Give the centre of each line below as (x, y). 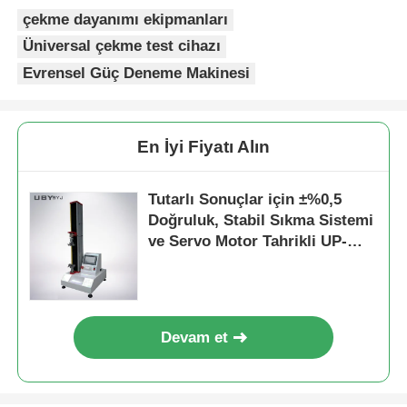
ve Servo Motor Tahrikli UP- (248, 241)
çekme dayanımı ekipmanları (126, 19)
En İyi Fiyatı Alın (203, 146)
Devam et (195, 337)
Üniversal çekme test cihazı (122, 46)
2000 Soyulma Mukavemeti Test (261, 262)
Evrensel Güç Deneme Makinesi (137, 73)
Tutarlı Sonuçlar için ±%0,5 (245, 199)
